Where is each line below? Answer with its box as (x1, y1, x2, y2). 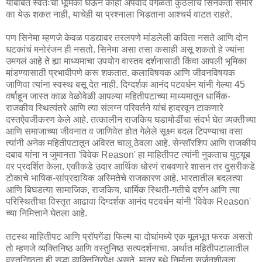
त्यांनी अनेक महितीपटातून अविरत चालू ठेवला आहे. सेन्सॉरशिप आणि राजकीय (6, 137, 256, 148)
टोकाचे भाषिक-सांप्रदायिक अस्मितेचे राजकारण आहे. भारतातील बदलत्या (6, 173, 243, 183)
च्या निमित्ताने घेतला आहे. (6, 208, 87, 218)
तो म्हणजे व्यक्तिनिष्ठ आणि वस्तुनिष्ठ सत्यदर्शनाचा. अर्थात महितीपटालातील (6, 243, 249, 253)
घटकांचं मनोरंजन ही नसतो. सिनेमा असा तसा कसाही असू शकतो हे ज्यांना (6, 44, 244, 54)
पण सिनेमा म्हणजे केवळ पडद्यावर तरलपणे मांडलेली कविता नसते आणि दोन (6, 32, 248, 43)
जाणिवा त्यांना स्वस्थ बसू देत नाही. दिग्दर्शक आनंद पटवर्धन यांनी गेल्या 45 (6, 79, 245, 89)
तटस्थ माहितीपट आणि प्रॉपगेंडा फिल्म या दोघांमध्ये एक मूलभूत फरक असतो (6, 231, 253, 242)
